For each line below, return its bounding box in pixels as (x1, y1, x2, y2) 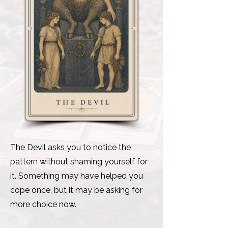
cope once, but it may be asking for (10, 185, 142, 195)
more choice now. (10, 199, 76, 209)
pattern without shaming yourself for (10, 157, 148, 166)
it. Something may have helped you (10, 171, 143, 181)
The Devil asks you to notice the (10, 142, 131, 152)
